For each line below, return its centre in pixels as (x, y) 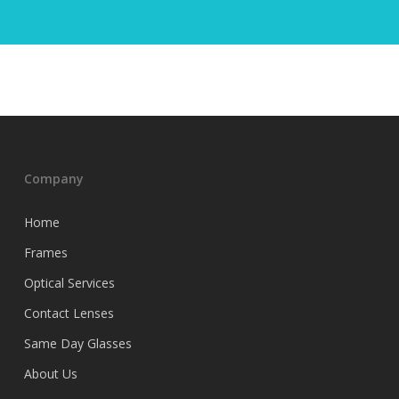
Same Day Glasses (77, 343)
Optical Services (69, 283)
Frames (45, 252)
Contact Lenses (69, 313)
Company (53, 179)
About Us (50, 374)
